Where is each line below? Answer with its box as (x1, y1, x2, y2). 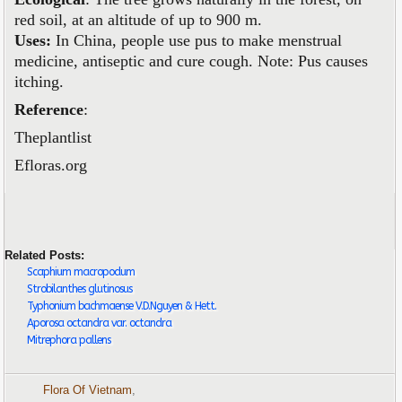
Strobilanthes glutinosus (27, 282, 133, 295)
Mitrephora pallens (27, 333, 111, 346)
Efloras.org (14, 156, 88, 175)
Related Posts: (4, 249, 85, 262)
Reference (14, 100, 84, 119)
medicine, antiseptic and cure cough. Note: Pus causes (14, 52, 369, 71)
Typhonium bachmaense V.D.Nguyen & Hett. (27, 299, 217, 312)
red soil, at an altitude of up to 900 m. (14, 11, 267, 30)
